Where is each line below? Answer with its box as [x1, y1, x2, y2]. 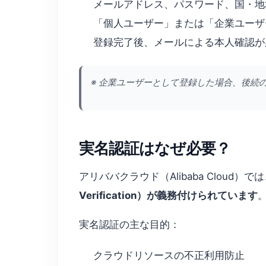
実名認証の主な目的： [79, 218, 180, 231]
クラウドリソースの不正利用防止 [93, 249, 245, 261]
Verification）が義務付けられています [79, 189, 258, 201]
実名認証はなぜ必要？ [79, 138, 231, 157]
